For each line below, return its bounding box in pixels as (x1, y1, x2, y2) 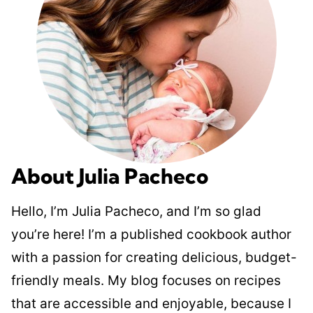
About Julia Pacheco (11, 163, 208, 190)
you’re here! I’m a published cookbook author (11, 226, 291, 243)
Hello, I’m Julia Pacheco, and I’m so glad (11, 203, 261, 220)
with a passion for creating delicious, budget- (11, 249, 297, 266)
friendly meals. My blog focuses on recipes (11, 272, 281, 289)
